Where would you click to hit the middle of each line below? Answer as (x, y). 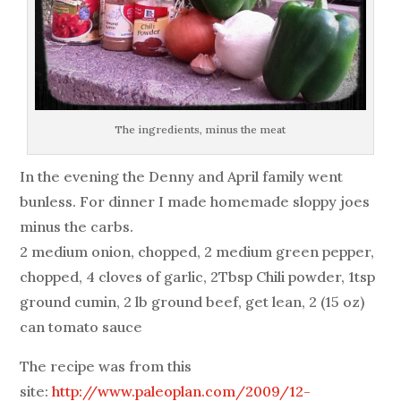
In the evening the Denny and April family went (182, 177)
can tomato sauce (81, 327)
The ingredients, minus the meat (200, 130)
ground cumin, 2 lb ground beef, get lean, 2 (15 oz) (192, 302)
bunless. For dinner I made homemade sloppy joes (195, 202)
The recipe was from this (106, 367)
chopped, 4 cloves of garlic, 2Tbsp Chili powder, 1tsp (198, 277)
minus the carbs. (77, 227)
